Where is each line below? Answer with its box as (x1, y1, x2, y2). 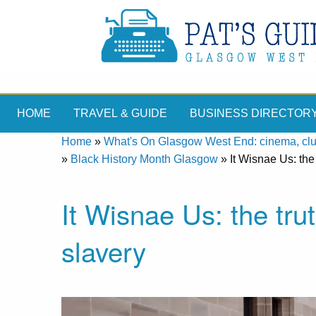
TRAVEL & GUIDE (73, 107, 167, 120)
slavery (61, 231, 146, 271)
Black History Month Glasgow (71, 153, 218, 165)
